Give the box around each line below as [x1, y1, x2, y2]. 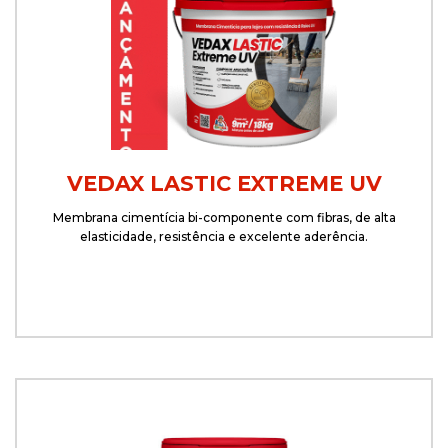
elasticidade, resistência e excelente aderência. [80, 229, 368, 244]
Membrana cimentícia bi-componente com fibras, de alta [52, 210, 396, 225]
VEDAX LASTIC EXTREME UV [66, 171, 382, 196]
